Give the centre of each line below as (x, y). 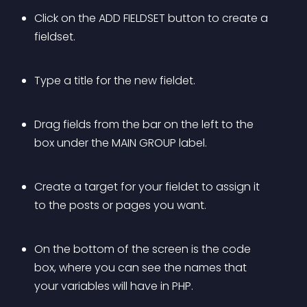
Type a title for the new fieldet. (115, 81)
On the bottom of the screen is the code (144, 249)
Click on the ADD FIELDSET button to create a (152, 18)
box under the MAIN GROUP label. (121, 143)
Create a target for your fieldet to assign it (148, 187)
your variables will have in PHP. (114, 286)
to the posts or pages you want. (120, 205)
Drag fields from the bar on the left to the (145, 124)
